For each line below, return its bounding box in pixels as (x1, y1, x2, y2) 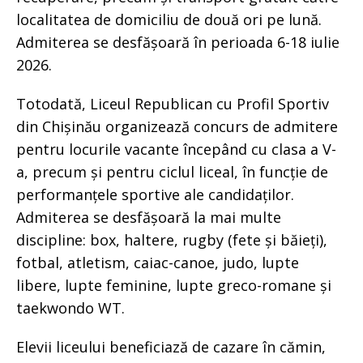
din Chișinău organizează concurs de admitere (16, 117, 338, 137)
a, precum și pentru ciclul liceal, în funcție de (16, 162, 328, 182)
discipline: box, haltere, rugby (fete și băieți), (16, 230, 327, 250)
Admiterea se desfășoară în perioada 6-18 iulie (16, 32, 340, 53)
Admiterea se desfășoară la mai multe (16, 207, 281, 228)
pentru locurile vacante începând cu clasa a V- (16, 139, 336, 160)
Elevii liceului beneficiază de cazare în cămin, (16, 337, 326, 357)
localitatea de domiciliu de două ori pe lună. (16, 10, 322, 30)
